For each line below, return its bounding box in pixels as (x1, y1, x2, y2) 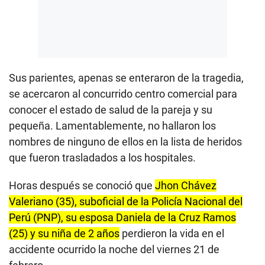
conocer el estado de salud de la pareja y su (9, 103, 212, 116)
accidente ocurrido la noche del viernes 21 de (9, 243, 219, 256)
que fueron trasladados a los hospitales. (9, 151, 196, 164)
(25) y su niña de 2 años (9, 227, 119, 240)
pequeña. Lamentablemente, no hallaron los (9, 119, 216, 132)
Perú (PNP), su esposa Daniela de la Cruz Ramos (9, 211, 236, 224)
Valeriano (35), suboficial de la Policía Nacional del (9, 195, 243, 208)
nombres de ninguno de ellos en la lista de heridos (9, 135, 242, 148)
